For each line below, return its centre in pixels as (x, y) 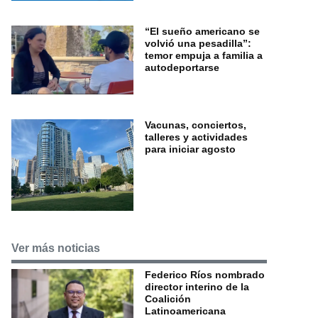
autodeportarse (182, 67)
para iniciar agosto (190, 149)
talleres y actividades (196, 137)
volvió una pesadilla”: (198, 43)
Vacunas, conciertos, (196, 125)
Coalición (168, 298)
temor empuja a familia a (204, 55)
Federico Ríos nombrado (205, 274)
